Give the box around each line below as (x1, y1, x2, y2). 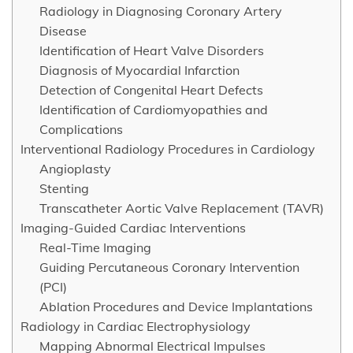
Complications (39, 121, 123, 137)
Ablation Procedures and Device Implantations (39, 299, 313, 314)
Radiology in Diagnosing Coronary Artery (39, 3, 282, 19)
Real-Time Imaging (39, 240, 151, 255)
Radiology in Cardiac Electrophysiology (20, 318, 251, 334)
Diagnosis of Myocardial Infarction (39, 62, 240, 78)
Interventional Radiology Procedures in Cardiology (20, 141, 315, 157)
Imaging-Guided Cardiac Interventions (20, 220, 246, 236)
